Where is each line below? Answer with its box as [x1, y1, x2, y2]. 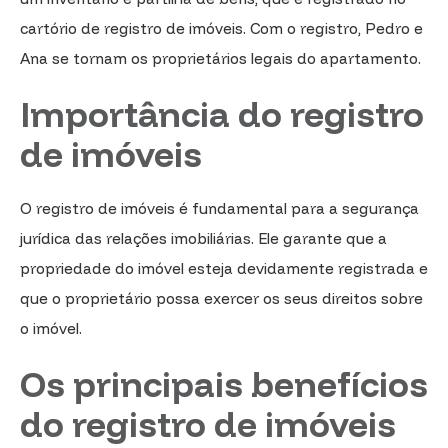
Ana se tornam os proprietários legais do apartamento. [20, 48, 421, 68]
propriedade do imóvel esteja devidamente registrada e [20, 258, 428, 278]
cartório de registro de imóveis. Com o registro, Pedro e [20, 18, 423, 38]
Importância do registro [20, 91, 424, 136]
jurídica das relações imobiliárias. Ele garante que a [20, 228, 387, 248]
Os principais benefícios [20, 361, 428, 406]
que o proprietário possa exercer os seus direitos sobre [20, 288, 423, 308]
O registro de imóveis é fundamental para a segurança [20, 198, 419, 218]
